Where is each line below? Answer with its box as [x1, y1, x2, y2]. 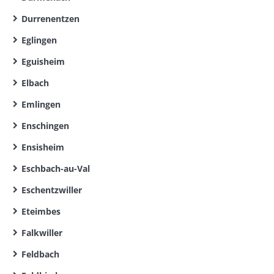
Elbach [21, 77, 49, 89]
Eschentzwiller [21, 184, 82, 196]
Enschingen [21, 120, 69, 131]
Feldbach [21, 248, 59, 260]
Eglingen [21, 34, 57, 46]
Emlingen [21, 98, 61, 110]
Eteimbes [21, 206, 61, 217]
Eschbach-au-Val [21, 163, 90, 174]
